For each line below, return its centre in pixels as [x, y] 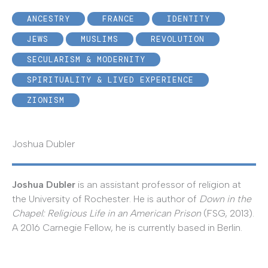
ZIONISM [46, 100]
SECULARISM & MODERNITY [86, 60]
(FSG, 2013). [228, 214]
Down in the [225, 199]
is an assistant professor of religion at [158, 185]
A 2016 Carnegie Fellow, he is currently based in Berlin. [127, 228]
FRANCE [118, 19]
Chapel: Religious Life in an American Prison [106, 214]
